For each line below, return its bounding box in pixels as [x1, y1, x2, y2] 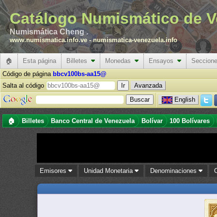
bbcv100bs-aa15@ [53, 70, 107, 77]
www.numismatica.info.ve [10, 36, 87, 44]
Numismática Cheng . [10, 28, 88, 36]
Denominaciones [150, 167, 199, 174]
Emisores [40, 167, 69, 174]
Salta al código [2, 82, 46, 89]
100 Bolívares [170, 117, 210, 124]
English [174, 95, 195, 103]
